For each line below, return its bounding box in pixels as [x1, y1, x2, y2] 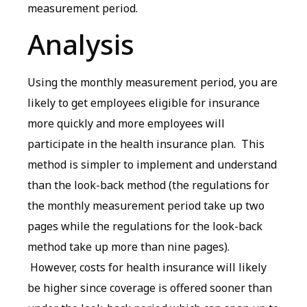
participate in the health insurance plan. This [27, 136, 265, 151]
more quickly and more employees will [27, 115, 225, 131]
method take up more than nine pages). [27, 238, 230, 254]
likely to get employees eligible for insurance [27, 95, 260, 110]
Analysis [27, 25, 134, 63]
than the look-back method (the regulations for [27, 177, 269, 193]
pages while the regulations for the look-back [27, 218, 262, 234]
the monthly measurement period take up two [27, 197, 265, 213]
